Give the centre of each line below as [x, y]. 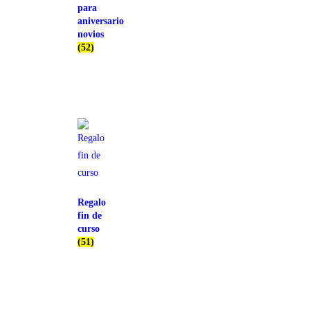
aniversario [101, 21]
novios [91, 35]
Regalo [92, 203]
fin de [90, 216]
